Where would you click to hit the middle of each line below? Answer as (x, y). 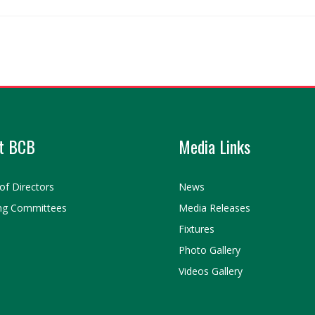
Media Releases (214, 208)
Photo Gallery (210, 250)
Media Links (214, 147)
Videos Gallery (211, 271)
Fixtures (197, 229)
